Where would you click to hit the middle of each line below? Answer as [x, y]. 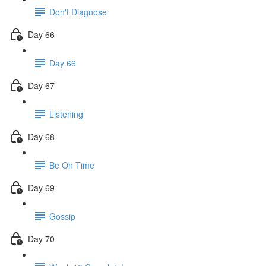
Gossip [62, 216]
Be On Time [72, 165]
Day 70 [41, 238]
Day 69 [41, 187]
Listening [66, 114]
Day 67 [41, 85]
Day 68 [41, 136]
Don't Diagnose [78, 12]
